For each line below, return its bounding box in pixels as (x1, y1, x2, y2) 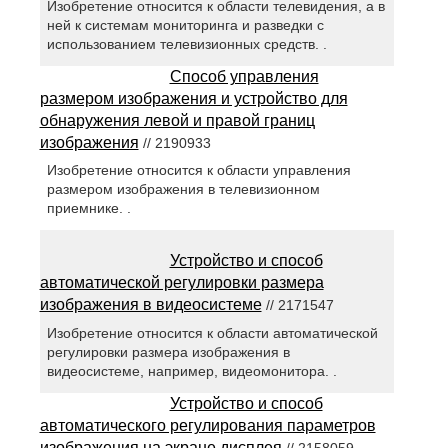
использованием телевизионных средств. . (46, 36, 327, 53)
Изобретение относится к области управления (46, 162, 351, 179)
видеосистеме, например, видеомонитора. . (46, 362, 337, 379)
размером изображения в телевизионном (46, 181, 320, 198)
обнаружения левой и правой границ (39, 112, 315, 130)
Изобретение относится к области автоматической (46, 324, 378, 341)
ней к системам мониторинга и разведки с (46, 17, 324, 34)
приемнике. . (46, 200, 131, 217)
